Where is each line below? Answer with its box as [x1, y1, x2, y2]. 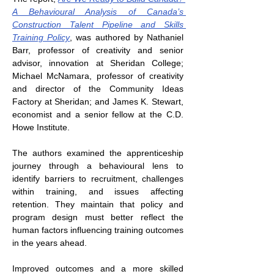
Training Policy [12, 32, 70, 42]
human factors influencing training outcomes [12, 225, 183, 235]
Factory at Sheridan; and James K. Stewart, [12, 97, 183, 106]
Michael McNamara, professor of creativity [12, 71, 183, 81]
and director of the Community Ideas [12, 84, 183, 94]
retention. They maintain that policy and [12, 199, 183, 209]
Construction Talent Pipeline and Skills [12, 20, 183, 29]
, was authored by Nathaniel [70, 32, 184, 42]
